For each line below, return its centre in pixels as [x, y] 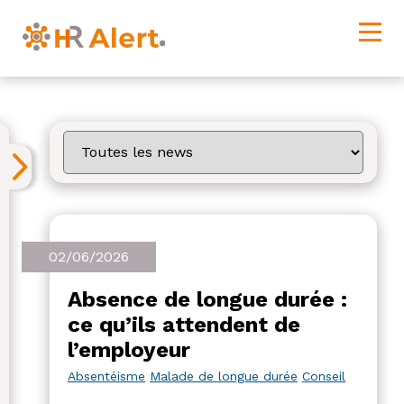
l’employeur [129, 349]
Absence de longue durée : [207, 299]
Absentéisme [106, 376]
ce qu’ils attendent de [184, 324]
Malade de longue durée [224, 376]
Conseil [324, 376]
